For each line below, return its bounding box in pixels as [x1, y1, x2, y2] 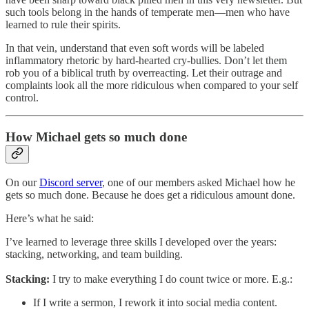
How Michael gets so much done [6, 130, 187, 145]
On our [6, 176, 39, 188]
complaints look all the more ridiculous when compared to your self [6, 79, 298, 92]
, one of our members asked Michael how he [102, 176, 295, 188]
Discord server [39, 176, 102, 188]
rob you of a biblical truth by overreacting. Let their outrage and [6, 67, 282, 79]
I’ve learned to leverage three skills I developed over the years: [6, 235, 277, 248]
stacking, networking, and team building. [6, 248, 183, 260]
